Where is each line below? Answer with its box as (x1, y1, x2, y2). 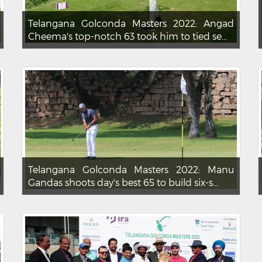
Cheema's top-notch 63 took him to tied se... (28, 30, 227, 42)
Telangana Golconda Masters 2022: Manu (28, 164, 234, 175)
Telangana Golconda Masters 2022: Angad (28, 18, 234, 29)
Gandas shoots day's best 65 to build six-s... (28, 177, 219, 188)
